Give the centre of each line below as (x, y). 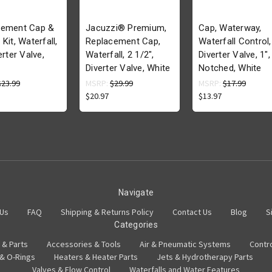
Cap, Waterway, (230, 28)
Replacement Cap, (123, 42)
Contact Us (192, 212)
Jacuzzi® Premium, (126, 28)
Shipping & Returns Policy (107, 212)
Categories (136, 225)
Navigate (136, 193)
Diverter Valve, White (128, 68)
